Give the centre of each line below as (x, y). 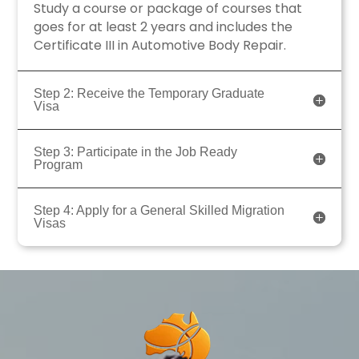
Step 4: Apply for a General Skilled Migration (159, 211)
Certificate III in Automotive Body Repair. (160, 46)
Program (58, 165)
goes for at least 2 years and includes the (163, 27)
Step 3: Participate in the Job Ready (136, 152)
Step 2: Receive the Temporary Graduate (149, 94)
